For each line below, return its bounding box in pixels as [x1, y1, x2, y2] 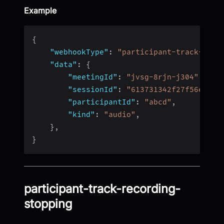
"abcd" [144, 97, 171, 106]
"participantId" [68, 97, 135, 106]
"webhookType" [50, 47, 108, 56]
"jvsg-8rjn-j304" [126, 72, 198, 81]
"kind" [68, 109, 95, 119]
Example [24, 5, 56, 15]
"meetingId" [68, 72, 117, 81]
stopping [24, 196, 72, 211]
